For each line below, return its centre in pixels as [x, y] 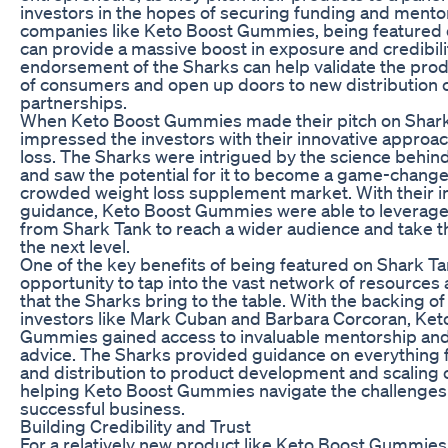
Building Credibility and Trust [135, 425]
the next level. [75, 245]
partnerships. [73, 101]
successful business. [102, 407]
